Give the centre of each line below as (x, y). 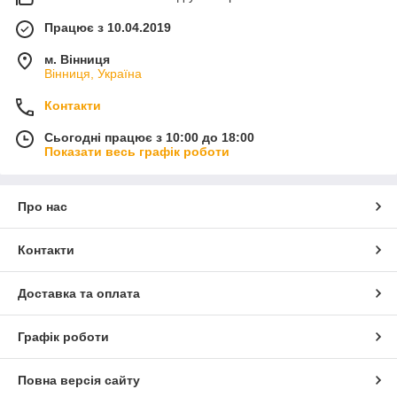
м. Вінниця (77, 59)
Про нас (43, 206)
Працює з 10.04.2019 (108, 27)
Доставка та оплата (79, 293)
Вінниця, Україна (93, 73)
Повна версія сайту (79, 380)
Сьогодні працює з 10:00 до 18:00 (149, 137)
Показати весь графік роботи (137, 151)
